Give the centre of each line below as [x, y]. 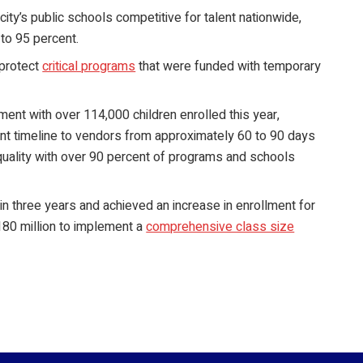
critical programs [89, 67]
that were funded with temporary [228, 67]
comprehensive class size [220, 227]
